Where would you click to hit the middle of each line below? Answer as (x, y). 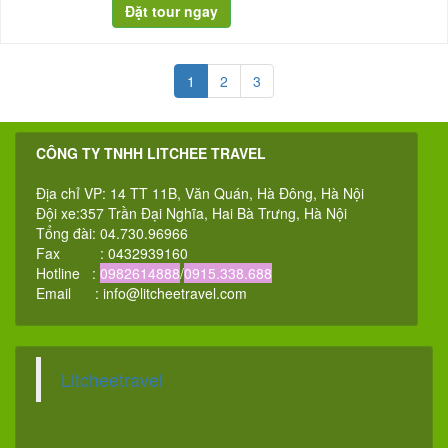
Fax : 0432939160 (112, 253)
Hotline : (68, 273)
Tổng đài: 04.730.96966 (112, 233)
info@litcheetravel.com (175, 293)
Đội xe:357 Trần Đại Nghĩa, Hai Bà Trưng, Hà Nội (191, 213)
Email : (69, 293)
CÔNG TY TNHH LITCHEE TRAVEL (151, 153)
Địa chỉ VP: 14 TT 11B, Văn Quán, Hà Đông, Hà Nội (200, 193)
